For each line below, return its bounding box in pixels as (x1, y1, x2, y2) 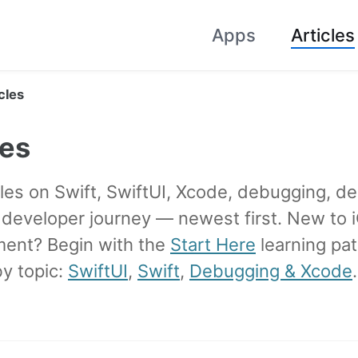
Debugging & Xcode (189, 261, 352, 281)
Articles (290, 24, 355, 46)
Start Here (170, 234, 256, 255)
